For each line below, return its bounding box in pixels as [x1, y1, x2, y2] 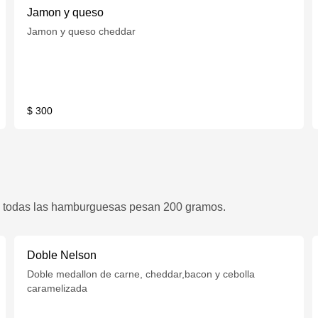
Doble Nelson [27, 249, 97, 261]
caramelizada [27, 283, 88, 294]
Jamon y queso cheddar [27, 26, 136, 37]
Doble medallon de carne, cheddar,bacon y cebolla [27, 268, 256, 280]
